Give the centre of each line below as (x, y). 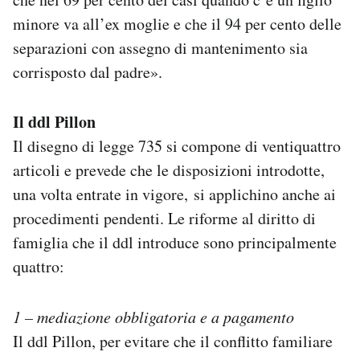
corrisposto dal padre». (88, 72)
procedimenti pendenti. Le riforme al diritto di (164, 218)
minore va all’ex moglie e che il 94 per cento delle (177, 23)
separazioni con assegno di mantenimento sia (160, 47)
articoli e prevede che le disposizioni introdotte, (169, 170)
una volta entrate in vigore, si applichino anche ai (174, 194)
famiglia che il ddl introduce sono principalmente (175, 242)
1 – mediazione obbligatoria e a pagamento (153, 316)
